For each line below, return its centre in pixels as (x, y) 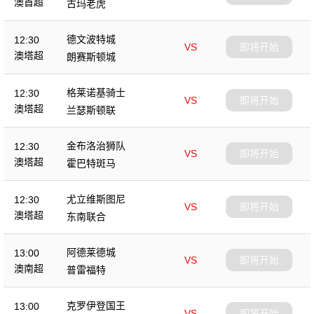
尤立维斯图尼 (96, 199)
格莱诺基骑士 (96, 92)
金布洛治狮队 (96, 145)
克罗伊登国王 (96, 305)
